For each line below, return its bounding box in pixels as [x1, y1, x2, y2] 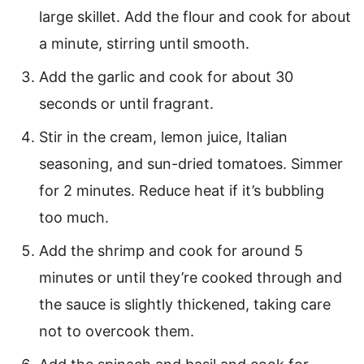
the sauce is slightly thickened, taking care [39, 296, 331, 314]
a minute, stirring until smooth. [39, 35, 253, 53]
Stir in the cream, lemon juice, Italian [39, 128, 288, 146]
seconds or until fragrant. [39, 95, 214, 113]
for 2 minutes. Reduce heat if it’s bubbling [39, 182, 324, 200]
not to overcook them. [39, 323, 198, 340]
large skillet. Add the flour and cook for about [39, 8, 351, 26]
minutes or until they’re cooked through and [39, 269, 342, 287]
